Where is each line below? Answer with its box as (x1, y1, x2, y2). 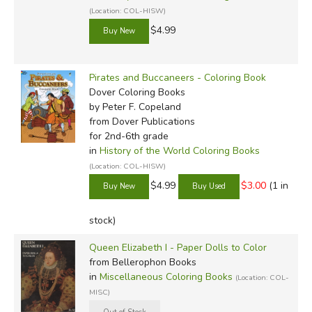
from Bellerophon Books (88, 255, 196, 269)
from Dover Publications (88, 114, 195, 128)
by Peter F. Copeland (88, 100, 181, 114)
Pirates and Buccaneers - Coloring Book (88, 70, 266, 84)
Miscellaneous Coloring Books (99, 270, 233, 283)
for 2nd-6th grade (88, 129, 169, 143)
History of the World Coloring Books (99, 143, 260, 157)
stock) (88, 213, 116, 227)
